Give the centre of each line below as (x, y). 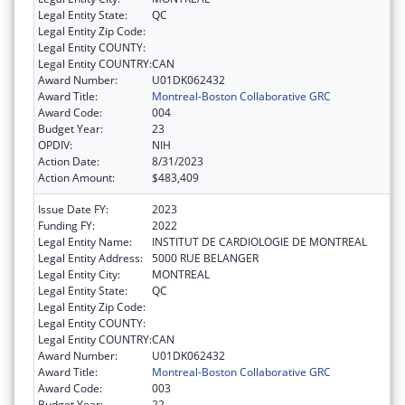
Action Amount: (76, 177)
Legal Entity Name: (85, 241)
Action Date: (69, 161)
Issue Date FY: (73, 209)
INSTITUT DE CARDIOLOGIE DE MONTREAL (259, 241)
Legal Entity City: (79, 274)
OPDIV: (55, 145)
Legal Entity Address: (90, 258)
